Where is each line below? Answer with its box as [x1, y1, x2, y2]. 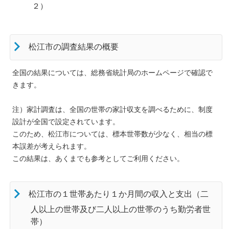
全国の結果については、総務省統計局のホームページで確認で [12, 67, 213, 77]
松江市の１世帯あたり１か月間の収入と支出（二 [26, 188, 209, 199]
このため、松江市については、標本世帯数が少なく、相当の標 [12, 129, 213, 138]
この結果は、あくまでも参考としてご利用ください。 [12, 153, 184, 163]
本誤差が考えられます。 [12, 141, 91, 150]
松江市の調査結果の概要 [26, 41, 119, 52]
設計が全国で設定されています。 [12, 117, 120, 126]
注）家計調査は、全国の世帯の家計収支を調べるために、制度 [12, 104, 213, 113]
